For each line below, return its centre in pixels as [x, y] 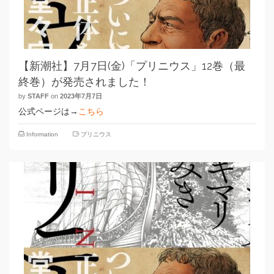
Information [42, 134]
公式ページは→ [48, 111]
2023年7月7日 [81, 96]
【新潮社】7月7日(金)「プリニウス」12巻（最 [132, 66]
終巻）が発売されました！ [84, 82]
